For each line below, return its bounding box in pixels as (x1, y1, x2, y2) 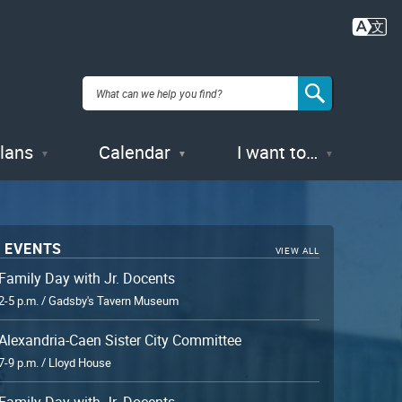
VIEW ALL (275, 243, 319, 257)
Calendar (99, 139, 171, 164)
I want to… (236, 139, 318, 164)
